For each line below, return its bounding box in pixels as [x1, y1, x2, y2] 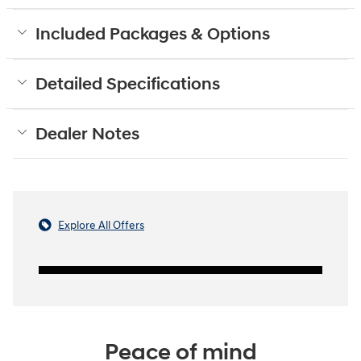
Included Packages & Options [35, 23, 270, 45]
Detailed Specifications [35, 73, 220, 95]
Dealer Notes [35, 123, 139, 145]
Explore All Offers [58, 218, 144, 232]
